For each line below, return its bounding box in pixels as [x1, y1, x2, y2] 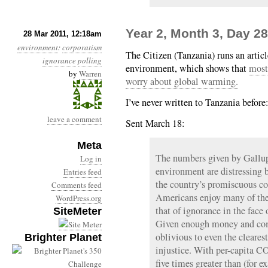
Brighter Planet [25, 232, 102, 243]
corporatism [62, 42, 102, 53]
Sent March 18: [126, 117, 185, 130]
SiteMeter [53, 205, 102, 217]
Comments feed [51, 179, 102, 190]
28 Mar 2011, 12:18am [23, 29, 102, 38]
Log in [80, 153, 102, 164]
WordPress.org [56, 193, 102, 203]
